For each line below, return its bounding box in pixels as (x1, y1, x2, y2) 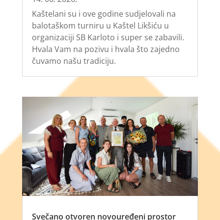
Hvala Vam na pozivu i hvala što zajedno (31, 44, 180, 55)
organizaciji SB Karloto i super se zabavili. (31, 32, 184, 43)
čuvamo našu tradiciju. (31, 55, 116, 67)
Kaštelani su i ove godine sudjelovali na (31, 8, 176, 20)
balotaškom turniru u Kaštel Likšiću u (31, 20, 169, 31)
